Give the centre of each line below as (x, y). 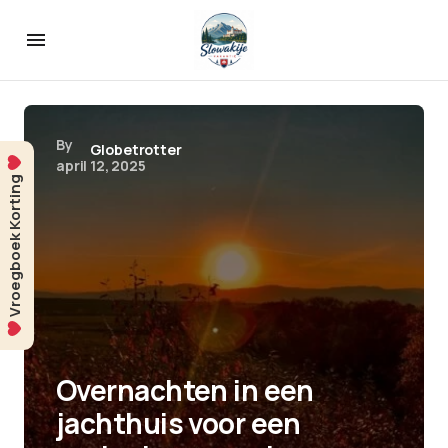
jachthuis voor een (178, 423)
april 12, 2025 (101, 165)
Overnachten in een (185, 390)
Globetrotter (135, 149)
